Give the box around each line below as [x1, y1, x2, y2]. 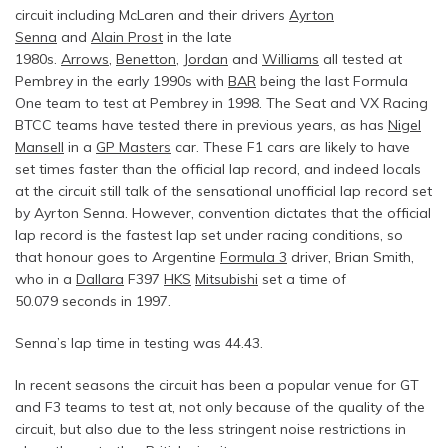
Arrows [61, 50, 109, 69]
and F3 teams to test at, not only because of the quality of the [15, 398, 425, 417]
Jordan [183, 50, 228, 69]
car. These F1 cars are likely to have [171, 138, 410, 157]
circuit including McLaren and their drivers [15, 6, 289, 25]
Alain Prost [91, 28, 163, 47]
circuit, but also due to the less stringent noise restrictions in [15, 420, 406, 439]
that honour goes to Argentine [15, 248, 220, 267]
